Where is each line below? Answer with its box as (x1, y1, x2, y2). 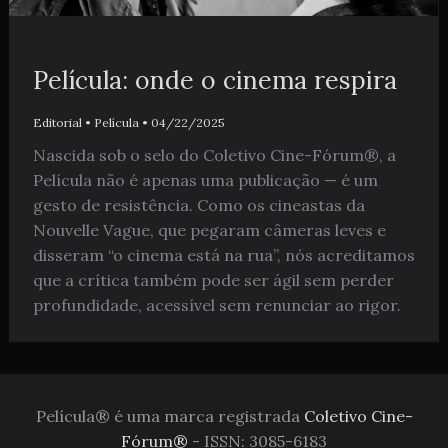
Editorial (32, 114, 82, 130)
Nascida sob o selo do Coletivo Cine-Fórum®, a (32, 144, 396, 165)
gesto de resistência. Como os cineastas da (32, 194, 365, 215)
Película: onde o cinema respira (32, 64, 397, 97)
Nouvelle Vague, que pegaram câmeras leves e (32, 219, 386, 240)
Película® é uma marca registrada (35, 405, 304, 426)
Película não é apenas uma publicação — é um (32, 169, 378, 190)
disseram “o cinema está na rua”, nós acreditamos (32, 244, 415, 265)
